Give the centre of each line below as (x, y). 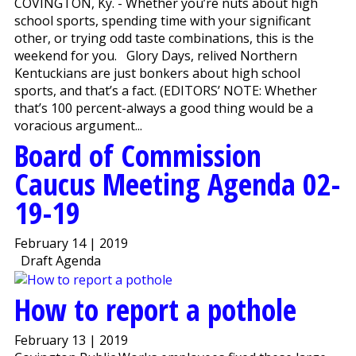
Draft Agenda (57, 261)
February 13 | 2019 (71, 340)
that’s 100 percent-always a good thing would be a (163, 108)
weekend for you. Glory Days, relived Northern (155, 56)
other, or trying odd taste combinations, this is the (164, 39)
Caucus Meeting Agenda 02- (177, 184)
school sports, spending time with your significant (162, 21)
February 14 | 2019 (71, 244)
